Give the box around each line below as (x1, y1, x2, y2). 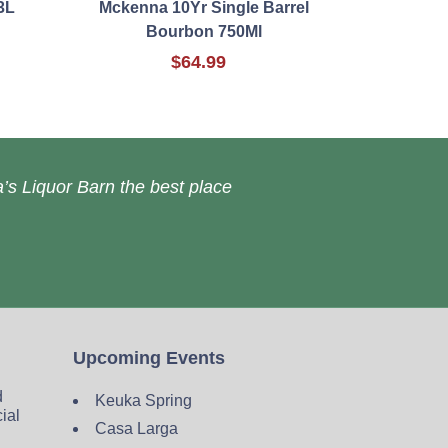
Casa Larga (95, 420, 178, 438)
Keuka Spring (95, 392, 192, 410)
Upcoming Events (73, 348, 225, 369)
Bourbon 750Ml (145, 23, 262, 41)
